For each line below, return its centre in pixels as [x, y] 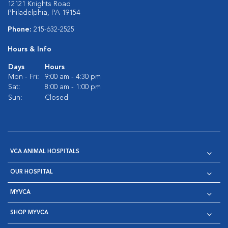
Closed [56, 98]
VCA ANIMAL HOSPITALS [45, 152]
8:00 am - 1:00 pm [73, 87]
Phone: [21, 30]
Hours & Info [30, 49]
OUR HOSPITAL [32, 172]
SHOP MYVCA [29, 213]
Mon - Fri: [24, 77]
